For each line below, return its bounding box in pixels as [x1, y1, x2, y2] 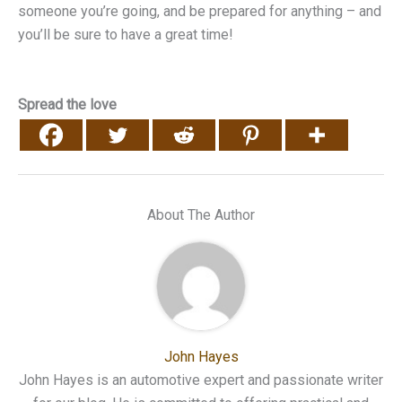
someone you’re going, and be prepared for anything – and [18, 3, 381, 21]
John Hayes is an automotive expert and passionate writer [19, 371, 383, 389]
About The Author [147, 205, 255, 223]
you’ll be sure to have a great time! [18, 26, 233, 44]
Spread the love [18, 95, 117, 113]
